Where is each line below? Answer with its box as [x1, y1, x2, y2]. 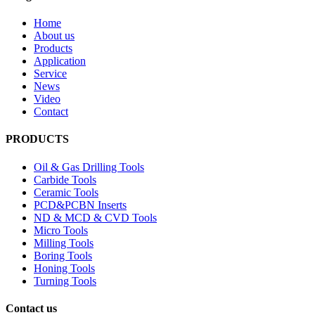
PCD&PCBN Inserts [34, 198, 127, 211]
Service [34, 67, 67, 80]
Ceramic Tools [34, 186, 98, 198]
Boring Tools [34, 249, 92, 262]
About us [34, 30, 75, 42]
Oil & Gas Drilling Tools [34, 160, 144, 173]
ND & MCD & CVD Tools [34, 211, 157, 224]
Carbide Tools [34, 173, 96, 186]
